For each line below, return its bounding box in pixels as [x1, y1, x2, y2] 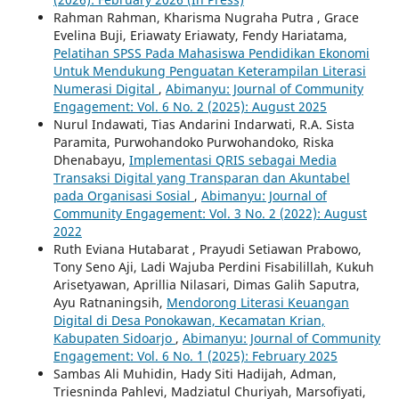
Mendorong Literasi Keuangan [166, 293, 349, 311]
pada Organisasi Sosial [53, 186, 194, 204]
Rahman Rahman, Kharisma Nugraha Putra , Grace [53, 8, 359, 26]
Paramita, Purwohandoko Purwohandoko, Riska [53, 133, 334, 151]
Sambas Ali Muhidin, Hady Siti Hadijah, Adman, [53, 364, 337, 382]
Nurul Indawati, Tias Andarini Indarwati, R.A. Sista [53, 115, 354, 133]
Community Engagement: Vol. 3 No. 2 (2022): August [53, 204, 367, 222]
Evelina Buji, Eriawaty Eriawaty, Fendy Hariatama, [53, 26, 347, 44]
